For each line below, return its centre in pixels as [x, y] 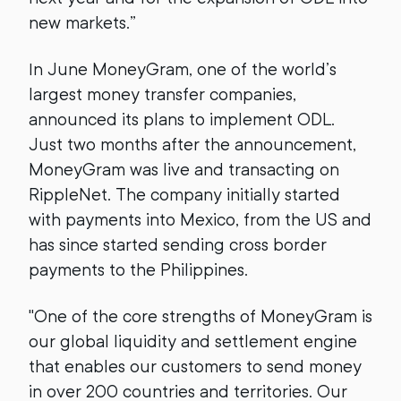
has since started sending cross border [178, 245]
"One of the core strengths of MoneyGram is [200, 316]
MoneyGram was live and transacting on [184, 170]
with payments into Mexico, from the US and [200, 220]
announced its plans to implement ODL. [182, 119]
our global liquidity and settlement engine [193, 341]
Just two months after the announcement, [192, 145]
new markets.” [82, 23]
